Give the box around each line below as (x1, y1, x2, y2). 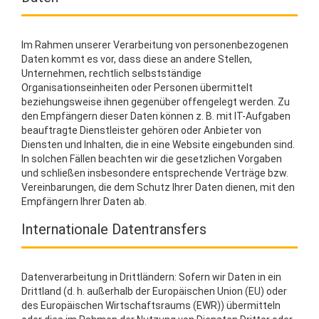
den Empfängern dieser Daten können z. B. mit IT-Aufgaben (21, 110, 291, 122)
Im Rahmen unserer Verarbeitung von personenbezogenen (21, 39, 288, 51)
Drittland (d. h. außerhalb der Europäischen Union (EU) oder (21, 286, 287, 297)
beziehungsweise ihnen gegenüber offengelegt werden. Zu (21, 96, 290, 108)
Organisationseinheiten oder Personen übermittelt (21, 82, 253, 93)
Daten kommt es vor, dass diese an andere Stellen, (21, 53, 252, 65)
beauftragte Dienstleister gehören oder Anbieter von (21, 125, 261, 136)
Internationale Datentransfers (21, 221, 206, 238)
